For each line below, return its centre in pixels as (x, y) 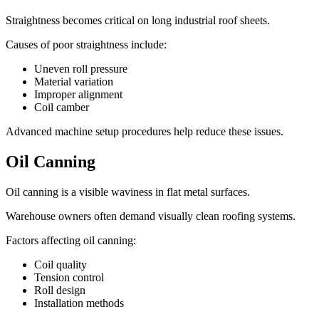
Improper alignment (78, 94)
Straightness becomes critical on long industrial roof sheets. (138, 20)
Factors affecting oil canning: (71, 240)
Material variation (74, 81)
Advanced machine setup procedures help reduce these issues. (145, 131)
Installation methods (79, 303)
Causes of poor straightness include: (86, 44)
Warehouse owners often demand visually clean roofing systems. (151, 216)
